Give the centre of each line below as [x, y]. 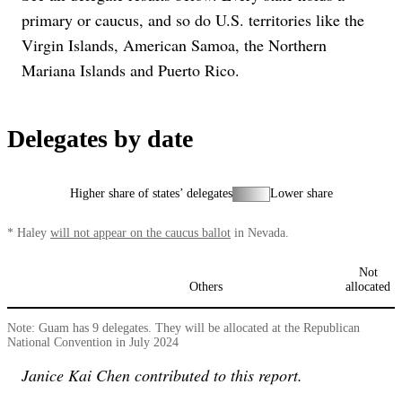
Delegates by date [100, 138]
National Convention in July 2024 [93, 343]
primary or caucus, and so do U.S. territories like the [193, 19]
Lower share [301, 194]
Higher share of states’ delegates [151, 194]
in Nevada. [262, 233]
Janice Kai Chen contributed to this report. [162, 376]
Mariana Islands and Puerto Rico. [131, 70]
